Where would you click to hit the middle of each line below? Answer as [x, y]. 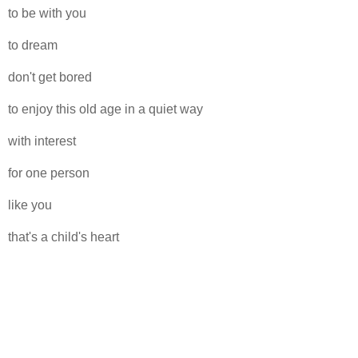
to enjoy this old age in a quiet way [105, 109]
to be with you [47, 13]
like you [30, 205]
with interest [42, 141]
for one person [49, 173]
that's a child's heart [64, 237]
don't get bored [50, 77]
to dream [33, 45]
